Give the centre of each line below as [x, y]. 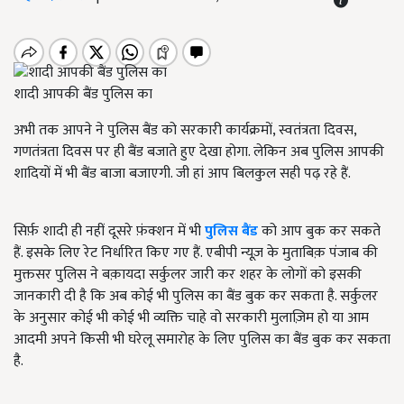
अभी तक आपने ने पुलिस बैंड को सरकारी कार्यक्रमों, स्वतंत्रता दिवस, [185, 131]
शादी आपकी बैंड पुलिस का [83, 95]
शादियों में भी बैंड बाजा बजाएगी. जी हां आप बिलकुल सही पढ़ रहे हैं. [182, 174]
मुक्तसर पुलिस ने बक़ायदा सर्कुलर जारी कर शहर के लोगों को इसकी [188, 275]
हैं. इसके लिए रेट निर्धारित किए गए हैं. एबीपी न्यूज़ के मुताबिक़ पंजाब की [196, 253]
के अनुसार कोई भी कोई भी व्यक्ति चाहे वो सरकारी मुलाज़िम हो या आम [191, 318]
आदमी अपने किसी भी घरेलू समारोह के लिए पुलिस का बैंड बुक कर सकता [202, 340]
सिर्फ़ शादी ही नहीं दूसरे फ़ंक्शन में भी [107, 232]
